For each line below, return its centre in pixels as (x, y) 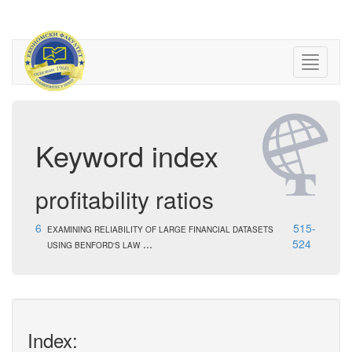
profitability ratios (125, 199)
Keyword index (127, 155)
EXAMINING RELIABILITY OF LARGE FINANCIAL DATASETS (160, 229)
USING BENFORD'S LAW (93, 245)
